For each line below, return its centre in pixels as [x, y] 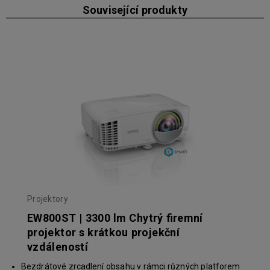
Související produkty [135, 10]
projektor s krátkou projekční [103, 233]
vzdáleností [58, 247]
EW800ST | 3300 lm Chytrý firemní [115, 218]
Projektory [48, 199]
